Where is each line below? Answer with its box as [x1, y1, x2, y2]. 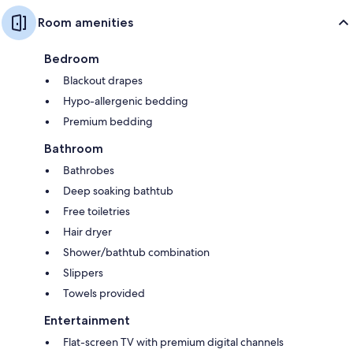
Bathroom [44, 140, 103, 156]
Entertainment [44, 312, 130, 328]
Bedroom [44, 50, 99, 66]
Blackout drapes [63, 72, 143, 87]
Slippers [63, 265, 103, 280]
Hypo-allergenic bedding [63, 93, 188, 108]
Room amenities [38, 14, 133, 30]
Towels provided [63, 285, 145, 300]
